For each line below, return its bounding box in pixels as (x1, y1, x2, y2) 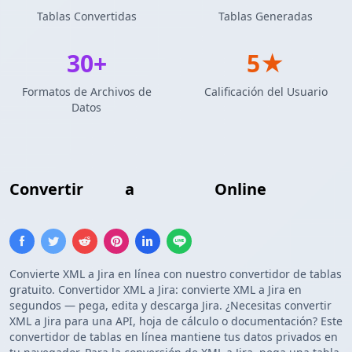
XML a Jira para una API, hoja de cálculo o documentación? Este (9, 313, 343, 329)
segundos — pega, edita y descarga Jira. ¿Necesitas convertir (9, 298, 332, 313)
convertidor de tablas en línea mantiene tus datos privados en (9, 329, 338, 345)
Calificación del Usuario (203, 84, 328, 100)
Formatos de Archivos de (21, 84, 152, 100)
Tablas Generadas (218, 9, 313, 24)
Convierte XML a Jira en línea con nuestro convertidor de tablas (9, 266, 342, 282)
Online (211, 178, 266, 200)
